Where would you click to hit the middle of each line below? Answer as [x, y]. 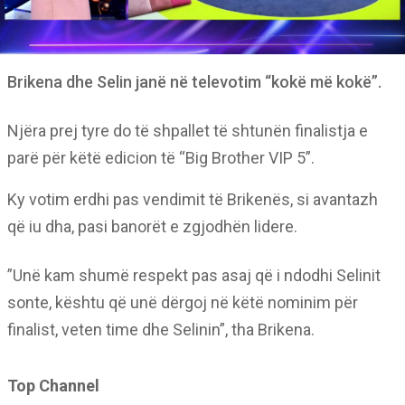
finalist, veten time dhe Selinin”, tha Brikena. [161, 329]
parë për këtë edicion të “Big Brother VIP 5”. [161, 157]
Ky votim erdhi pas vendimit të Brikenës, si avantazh [193, 199]
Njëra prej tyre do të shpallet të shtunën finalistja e [188, 130]
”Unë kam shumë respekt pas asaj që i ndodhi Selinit [194, 275]
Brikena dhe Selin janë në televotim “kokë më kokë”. [194, 81]
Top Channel [53, 385]
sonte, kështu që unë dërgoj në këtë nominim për [183, 302]
